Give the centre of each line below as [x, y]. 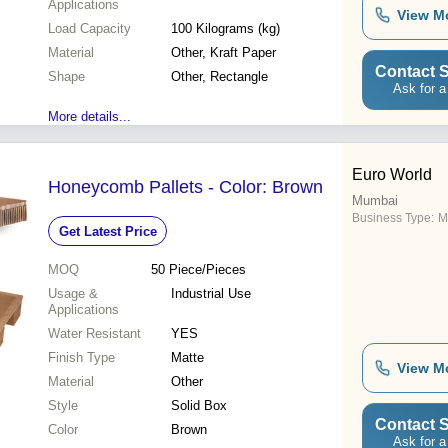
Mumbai [375, 201]
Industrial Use [211, 294]
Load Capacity [89, 29]
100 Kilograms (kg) [238, 29]
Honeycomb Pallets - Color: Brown [185, 187]
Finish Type [81, 358]
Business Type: [393, 218]
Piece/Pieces [207, 270]
